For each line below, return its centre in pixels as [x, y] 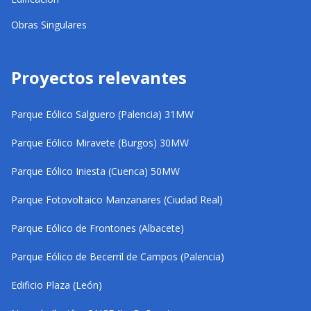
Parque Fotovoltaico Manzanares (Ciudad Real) [117, 199]
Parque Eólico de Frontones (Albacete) [98, 228]
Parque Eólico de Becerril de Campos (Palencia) [118, 256]
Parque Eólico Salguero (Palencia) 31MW [102, 114]
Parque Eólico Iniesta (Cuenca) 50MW [95, 171]
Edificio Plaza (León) [57, 285]
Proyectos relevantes [99, 77]
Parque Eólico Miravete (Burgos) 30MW [100, 142]
